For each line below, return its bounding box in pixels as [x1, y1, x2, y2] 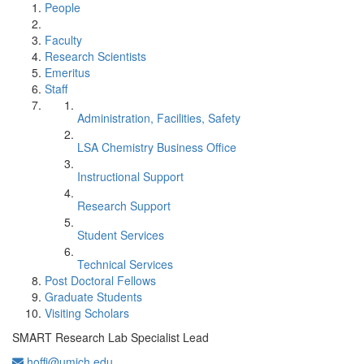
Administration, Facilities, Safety [77, 110, 240, 126]
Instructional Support [77, 168, 184, 184]
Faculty [45, 32, 82, 48]
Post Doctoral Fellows [45, 272, 156, 288]
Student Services [77, 227, 164, 243]
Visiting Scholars [45, 305, 129, 321]
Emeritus [45, 64, 90, 80]
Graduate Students [45, 288, 142, 305]
